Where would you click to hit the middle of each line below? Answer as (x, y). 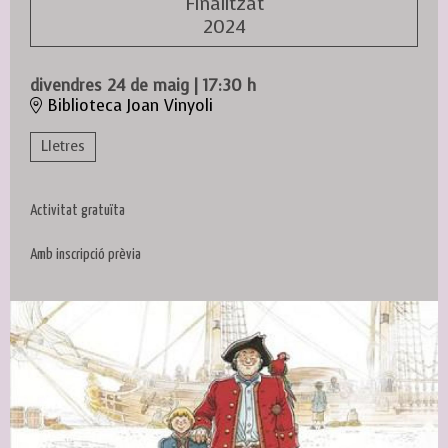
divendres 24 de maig (109, 85)
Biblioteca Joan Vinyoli (127, 105)
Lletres (63, 146)
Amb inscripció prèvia (85, 254)
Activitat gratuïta (77, 210)
